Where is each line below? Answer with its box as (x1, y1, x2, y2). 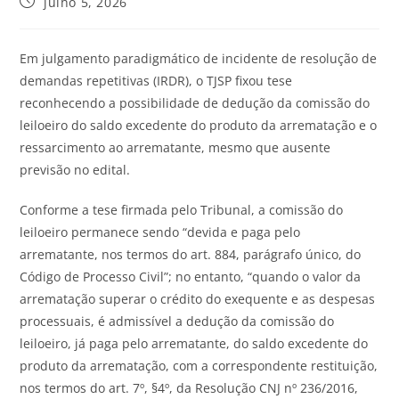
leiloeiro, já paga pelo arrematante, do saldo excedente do (20, 334, 369, 352)
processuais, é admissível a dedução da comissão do (20, 312, 335, 330)
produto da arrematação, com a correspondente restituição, (20, 356, 379, 374)
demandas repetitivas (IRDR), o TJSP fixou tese (20, 71, 293, 89)
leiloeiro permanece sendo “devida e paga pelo (20, 223, 301, 240)
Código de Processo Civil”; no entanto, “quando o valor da (20, 267, 362, 285)
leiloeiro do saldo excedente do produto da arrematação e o (20, 116, 378, 134)
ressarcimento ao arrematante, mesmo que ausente (20, 138, 331, 156)
